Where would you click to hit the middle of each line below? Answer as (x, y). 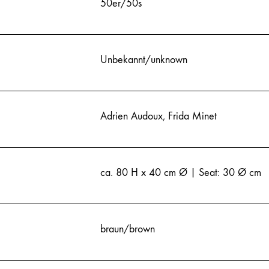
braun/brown (128, 229)
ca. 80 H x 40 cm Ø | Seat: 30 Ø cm (181, 172)
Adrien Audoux (131, 116)
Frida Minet (192, 116)
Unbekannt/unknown (144, 59)
